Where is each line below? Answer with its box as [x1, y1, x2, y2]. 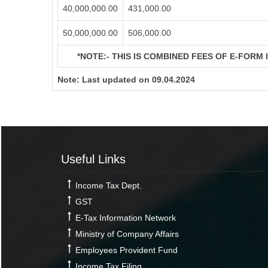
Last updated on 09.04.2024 [80, 75, 197, 84]
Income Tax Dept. [75, 181, 142, 190]
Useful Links [61, 153, 126, 166]
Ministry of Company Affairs [75, 229, 179, 239]
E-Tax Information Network [75, 213, 176, 223]
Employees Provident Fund [75, 245, 178, 255]
